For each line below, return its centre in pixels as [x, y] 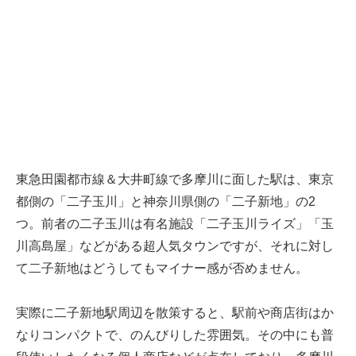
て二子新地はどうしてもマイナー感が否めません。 [162, 269]
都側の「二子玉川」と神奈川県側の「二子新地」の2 [166, 202]
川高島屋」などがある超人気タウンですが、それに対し [175, 246]
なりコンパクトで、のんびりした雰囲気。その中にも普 [175, 335]
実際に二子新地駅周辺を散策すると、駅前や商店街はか [175, 313]
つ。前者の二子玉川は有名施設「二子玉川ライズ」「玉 [175, 224]
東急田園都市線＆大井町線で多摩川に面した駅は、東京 [175, 180]
